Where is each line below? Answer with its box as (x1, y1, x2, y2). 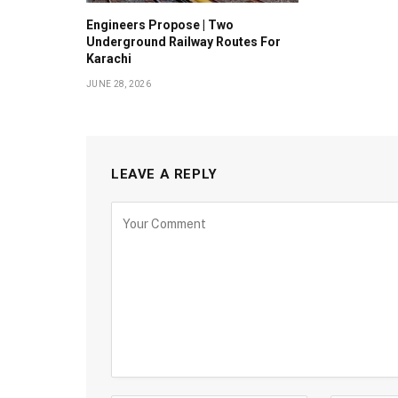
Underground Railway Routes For (86, 34, 281, 49)
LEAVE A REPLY (111, 165, 218, 182)
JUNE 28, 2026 (86, 78, 151, 89)
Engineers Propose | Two (86, 17, 234, 32)
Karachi (86, 51, 131, 66)
